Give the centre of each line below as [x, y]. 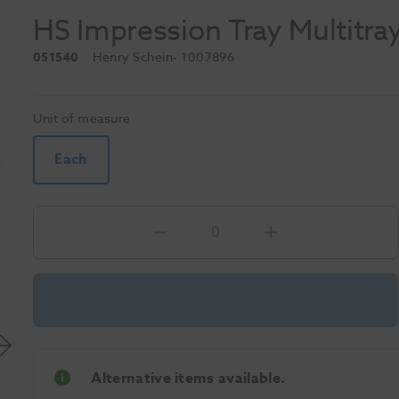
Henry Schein [133, 57]
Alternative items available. [188, 378]
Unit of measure [82, 118]
